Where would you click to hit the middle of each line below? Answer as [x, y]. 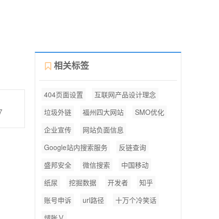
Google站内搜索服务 [76, 147]
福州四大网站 [103, 112]
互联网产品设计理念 [125, 94]
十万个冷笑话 [136, 200]
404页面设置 [64, 94]
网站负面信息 [103, 130]
